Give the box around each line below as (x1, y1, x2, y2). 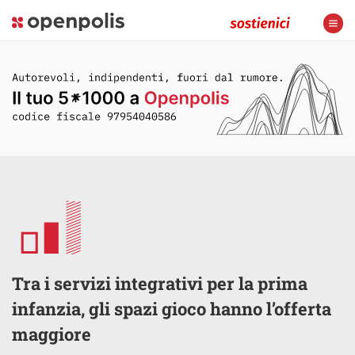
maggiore (12, 322, 91, 345)
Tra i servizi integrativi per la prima (12, 271, 307, 295)
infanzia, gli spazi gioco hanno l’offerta (12, 296, 331, 320)
